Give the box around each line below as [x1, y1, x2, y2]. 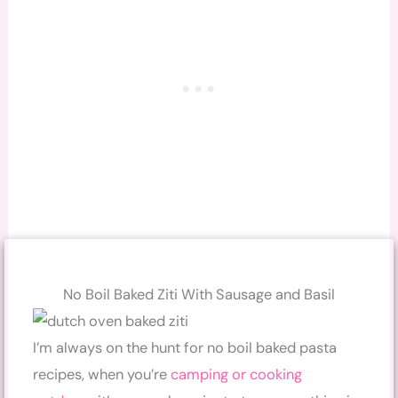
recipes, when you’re [33, 364, 171, 384]
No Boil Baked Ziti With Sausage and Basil [63, 284, 335, 304]
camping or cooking [171, 364, 303, 384]
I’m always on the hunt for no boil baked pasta [33, 338, 338, 357]
